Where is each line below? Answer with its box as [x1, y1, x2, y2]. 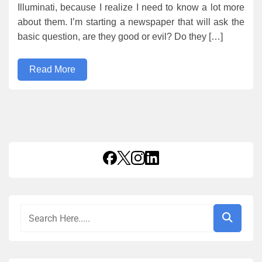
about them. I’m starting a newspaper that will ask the [18, 17, 244, 27]
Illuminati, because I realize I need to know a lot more [18, 2, 244, 12]
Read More [29, 64, 75, 74]
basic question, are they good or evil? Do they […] [18, 32, 223, 42]
